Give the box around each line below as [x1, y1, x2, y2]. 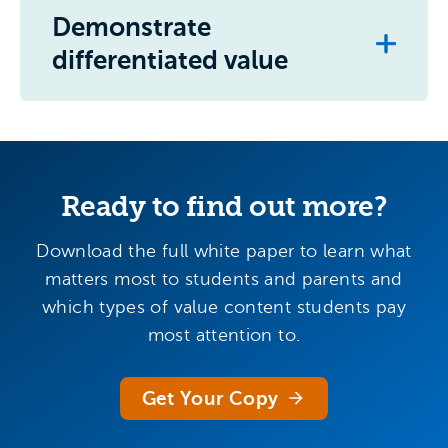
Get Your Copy [141, 387, 279, 409]
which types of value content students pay [42, 296, 406, 317]
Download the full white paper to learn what [36, 240, 412, 261]
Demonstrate [52, 12, 211, 42]
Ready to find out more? [60, 189, 388, 223]
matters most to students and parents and [45, 268, 403, 289]
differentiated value [52, 45, 288, 75]
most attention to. [147, 324, 301, 345]
